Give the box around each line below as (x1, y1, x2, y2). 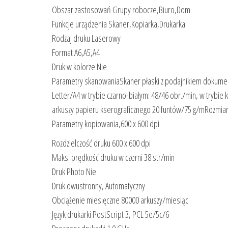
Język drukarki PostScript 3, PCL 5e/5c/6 (52, 208, 169, 220)
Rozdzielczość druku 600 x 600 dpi (52, 136, 151, 149)
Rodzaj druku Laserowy (52, 32, 121, 44)
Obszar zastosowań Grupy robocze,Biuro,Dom (52, 3, 190, 16)
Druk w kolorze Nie (52, 60, 107, 73)
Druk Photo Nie (52, 165, 96, 178)
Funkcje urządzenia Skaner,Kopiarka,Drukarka (52, 17, 185, 30)
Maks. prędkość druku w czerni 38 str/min (52, 151, 175, 163)
